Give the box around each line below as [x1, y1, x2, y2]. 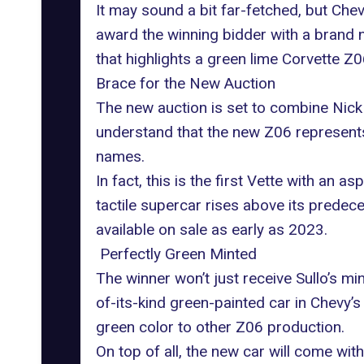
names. [95, 147, 145, 166]
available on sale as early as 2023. [95, 220, 327, 239]
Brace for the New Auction [95, 74, 275, 93]
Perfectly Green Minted [95, 245, 257, 263]
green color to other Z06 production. [95, 318, 344, 336]
